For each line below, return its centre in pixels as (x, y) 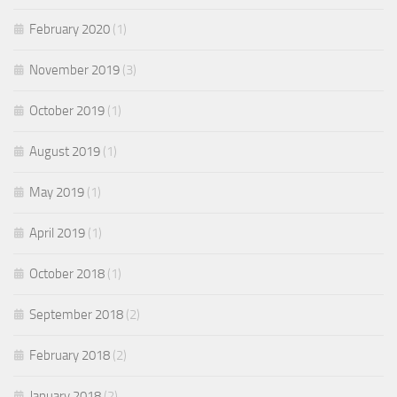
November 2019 (74, 70)
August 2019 (65, 152)
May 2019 (57, 192)
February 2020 (70, 29)
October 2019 (67, 111)
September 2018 (76, 315)
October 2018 (67, 274)
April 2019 (57, 233)
